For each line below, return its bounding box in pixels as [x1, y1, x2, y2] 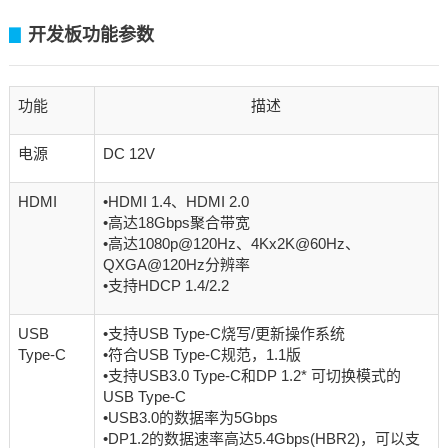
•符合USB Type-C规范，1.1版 [102, 345, 301, 363]
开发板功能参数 [27, 24, 154, 45]
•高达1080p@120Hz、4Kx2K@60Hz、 [102, 234, 360, 252]
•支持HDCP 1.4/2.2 [102, 276, 229, 294]
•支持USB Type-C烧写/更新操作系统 [102, 324, 345, 342]
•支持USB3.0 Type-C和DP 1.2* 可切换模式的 [102, 366, 401, 384]
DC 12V [102, 144, 155, 162]
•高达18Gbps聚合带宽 [102, 213, 250, 231]
